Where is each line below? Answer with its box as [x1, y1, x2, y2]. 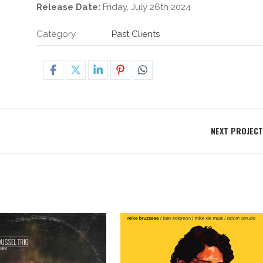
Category [36, 29, 76, 39]
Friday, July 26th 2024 [100, 2, 191, 12]
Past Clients [112, 29, 160, 39]
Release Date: [36, 2, 101, 12]
